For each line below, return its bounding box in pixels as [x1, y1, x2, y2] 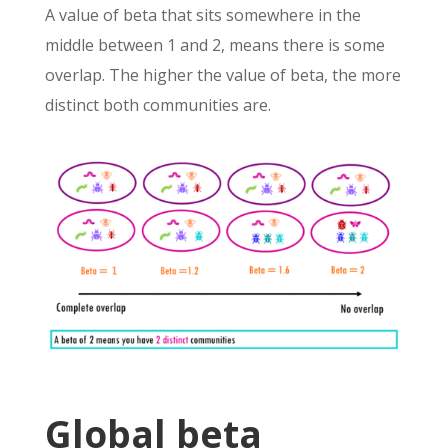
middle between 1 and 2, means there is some [44, 34, 385, 57]
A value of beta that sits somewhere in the [44, 4, 361, 27]
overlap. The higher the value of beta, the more [44, 64, 401, 87]
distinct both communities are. [44, 94, 271, 117]
